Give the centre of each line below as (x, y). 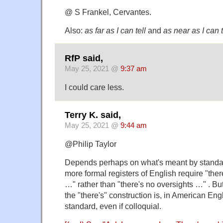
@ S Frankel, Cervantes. (108, 12)
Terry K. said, (93, 115)
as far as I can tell (115, 30)
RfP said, (84, 58)
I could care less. (94, 87)
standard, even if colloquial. (113, 206)
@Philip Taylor (91, 144)
